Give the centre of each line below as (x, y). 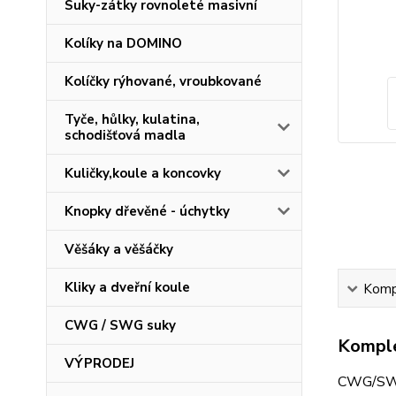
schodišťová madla (125, 135)
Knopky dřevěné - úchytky (147, 211)
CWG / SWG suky (120, 325)
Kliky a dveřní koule (127, 287)
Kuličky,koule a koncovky (143, 173)
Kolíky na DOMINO (123, 43)
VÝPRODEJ (99, 363)
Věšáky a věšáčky (119, 249)
